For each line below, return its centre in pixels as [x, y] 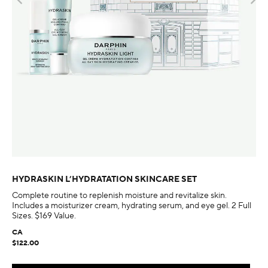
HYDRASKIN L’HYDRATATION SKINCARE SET [104, 180]
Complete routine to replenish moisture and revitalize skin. [119, 196]
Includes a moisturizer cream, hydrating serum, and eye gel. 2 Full [132, 206]
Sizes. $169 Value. [44, 216]
